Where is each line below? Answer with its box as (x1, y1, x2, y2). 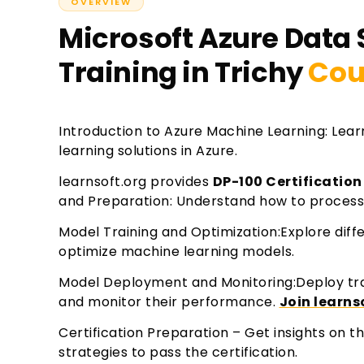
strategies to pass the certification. (58, 343, 298, 362)
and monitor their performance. (58, 292, 279, 311)
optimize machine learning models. (58, 242, 295, 261)
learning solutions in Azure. (58, 141, 237, 160)
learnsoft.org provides (58, 172, 213, 191)
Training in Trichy (58, 53, 303, 92)
